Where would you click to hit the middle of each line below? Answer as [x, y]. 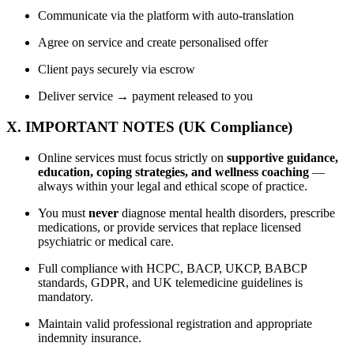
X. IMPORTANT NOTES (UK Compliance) [149, 126]
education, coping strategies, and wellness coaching [173, 171]
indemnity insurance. [90, 337]
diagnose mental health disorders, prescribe [227, 213]
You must [63, 213]
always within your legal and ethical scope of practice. [173, 186]
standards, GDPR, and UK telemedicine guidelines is [170, 282]
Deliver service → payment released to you [145, 96]
